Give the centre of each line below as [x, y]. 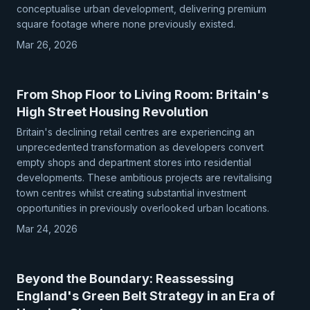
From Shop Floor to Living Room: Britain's [143, 94]
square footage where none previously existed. [126, 24]
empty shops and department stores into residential [134, 162]
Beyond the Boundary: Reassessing [125, 279]
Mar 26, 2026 [47, 45]
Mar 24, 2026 [47, 229]
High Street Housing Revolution [112, 112]
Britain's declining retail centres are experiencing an [136, 132]
